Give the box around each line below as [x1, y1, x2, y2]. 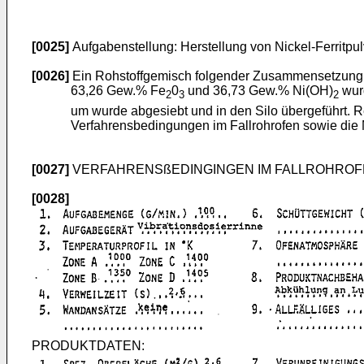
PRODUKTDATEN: [32, 339, 145, 353]
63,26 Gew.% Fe [71, 83, 166, 97]
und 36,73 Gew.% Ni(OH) [184, 83, 333, 97]
